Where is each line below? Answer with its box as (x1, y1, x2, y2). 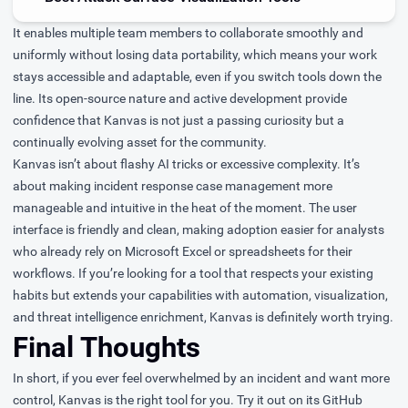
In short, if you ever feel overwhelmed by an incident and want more (13, 371, 390, 386)
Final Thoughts (13, 331, 200, 365)
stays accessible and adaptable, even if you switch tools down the (13, 69, 382, 85)
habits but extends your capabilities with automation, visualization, (13, 288, 388, 303)
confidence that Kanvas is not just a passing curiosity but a (13, 113, 344, 128)
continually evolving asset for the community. (13, 135, 267, 150)
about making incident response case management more (13, 178, 332, 194)
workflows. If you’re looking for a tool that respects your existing (13, 266, 373, 281)
